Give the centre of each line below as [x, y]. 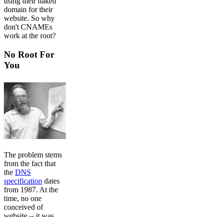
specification [23, 181]
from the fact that [30, 164]
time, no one [23, 199]
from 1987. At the [31, 190]
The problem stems [33, 155]
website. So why [29, 18]
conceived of [23, 207]
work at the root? [30, 36]
